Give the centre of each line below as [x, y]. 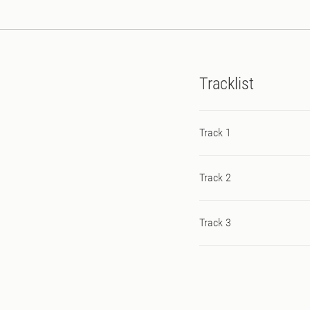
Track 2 [215, 177]
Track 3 [215, 222]
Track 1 [215, 132]
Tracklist [227, 83]
